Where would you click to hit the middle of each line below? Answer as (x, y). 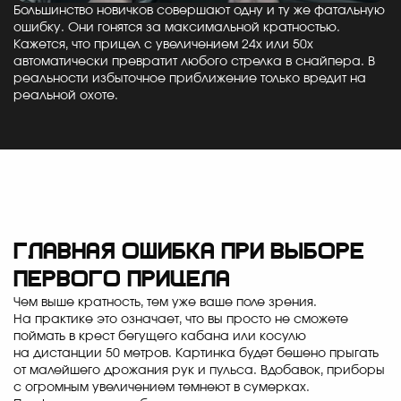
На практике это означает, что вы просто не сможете (181, 320)
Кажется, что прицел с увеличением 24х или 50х (163, 45)
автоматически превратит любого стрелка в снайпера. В (194, 62)
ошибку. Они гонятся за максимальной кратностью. (177, 28)
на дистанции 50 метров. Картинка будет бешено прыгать (196, 354)
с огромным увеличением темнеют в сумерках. (162, 388)
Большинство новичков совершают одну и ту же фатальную (199, 11)
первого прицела (122, 281)
